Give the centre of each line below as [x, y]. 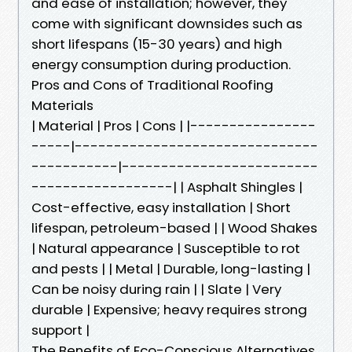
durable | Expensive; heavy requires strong [169, 309]
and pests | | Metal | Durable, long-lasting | [171, 268]
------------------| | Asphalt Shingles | [167, 187]
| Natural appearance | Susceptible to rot [166, 248]
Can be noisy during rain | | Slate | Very [156, 289]
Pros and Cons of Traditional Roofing [152, 84]
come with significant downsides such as [167, 23]
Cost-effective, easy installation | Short [161, 207]
